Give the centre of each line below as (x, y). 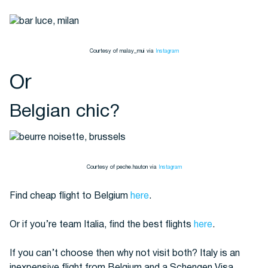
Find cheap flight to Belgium (70, 197)
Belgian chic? (65, 112)
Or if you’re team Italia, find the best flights (102, 225)
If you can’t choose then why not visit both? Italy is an (125, 254)
